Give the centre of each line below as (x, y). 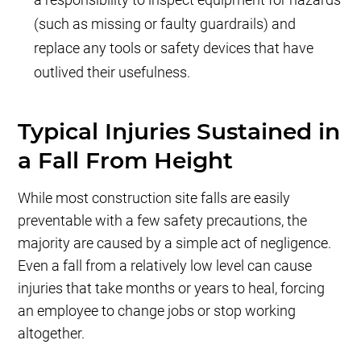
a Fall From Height (126, 161)
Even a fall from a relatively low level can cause (165, 266)
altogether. (52, 334)
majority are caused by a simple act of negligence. (175, 243)
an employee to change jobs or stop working (157, 311)
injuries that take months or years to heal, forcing (172, 288)
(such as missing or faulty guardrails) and (165, 24)
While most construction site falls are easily (154, 198)
